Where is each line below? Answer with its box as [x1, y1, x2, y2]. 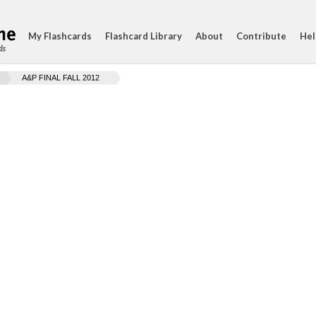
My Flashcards [28, 30, 92, 42]
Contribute [236, 30, 286, 42]
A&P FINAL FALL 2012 [22, 73, 99, 82]
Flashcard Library [105, 30, 182, 42]
